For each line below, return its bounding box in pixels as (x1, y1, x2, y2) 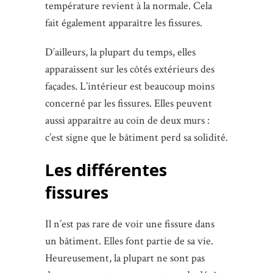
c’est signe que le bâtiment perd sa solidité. (45, 130, 228, 145)
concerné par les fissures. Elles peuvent (45, 96, 212, 111)
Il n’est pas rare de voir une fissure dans (45, 217, 214, 232)
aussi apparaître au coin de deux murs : (45, 113, 210, 128)
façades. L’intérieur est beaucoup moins (45, 79, 214, 94)
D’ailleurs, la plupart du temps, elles (45, 45, 196, 60)
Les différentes (45, 158, 167, 182)
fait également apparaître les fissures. (45, 16, 202, 30)
